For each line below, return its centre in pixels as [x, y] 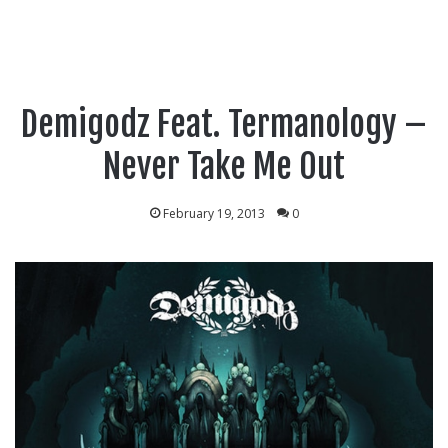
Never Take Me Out [224, 166]
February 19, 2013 [213, 213]
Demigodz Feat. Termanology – [224, 124]
